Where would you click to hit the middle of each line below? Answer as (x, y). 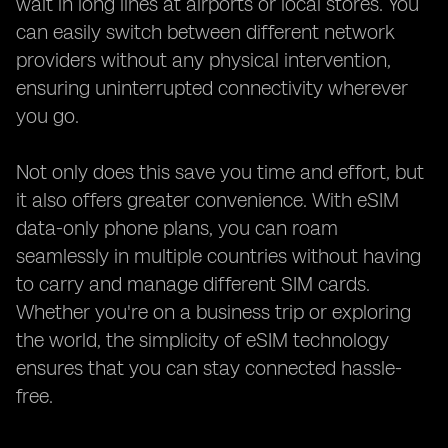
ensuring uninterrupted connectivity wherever (212, 88)
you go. (47, 116)
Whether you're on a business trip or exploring (213, 312)
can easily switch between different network (205, 32)
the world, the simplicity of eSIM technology (202, 340)
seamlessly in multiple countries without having (218, 256)
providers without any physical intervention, (203, 60)
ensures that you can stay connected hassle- (209, 368)
